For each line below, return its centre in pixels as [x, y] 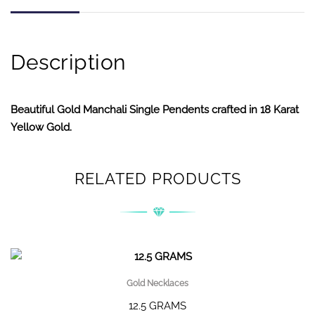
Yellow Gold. [41, 127]
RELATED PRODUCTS [157, 179]
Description [68, 62]
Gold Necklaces [157, 284]
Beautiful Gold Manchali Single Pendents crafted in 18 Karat [155, 109]
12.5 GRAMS [157, 306]
